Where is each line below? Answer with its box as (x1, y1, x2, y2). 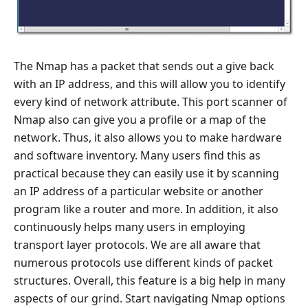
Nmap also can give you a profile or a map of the (14, 112, 266, 128)
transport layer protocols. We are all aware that (14, 237, 261, 253)
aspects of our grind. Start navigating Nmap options (14, 291, 285, 307)
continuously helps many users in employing (14, 219, 245, 235)
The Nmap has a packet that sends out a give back (14, 58, 274, 74)
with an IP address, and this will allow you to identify (14, 76, 285, 92)
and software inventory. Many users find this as (14, 148, 261, 164)
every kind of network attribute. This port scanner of (14, 94, 287, 110)
